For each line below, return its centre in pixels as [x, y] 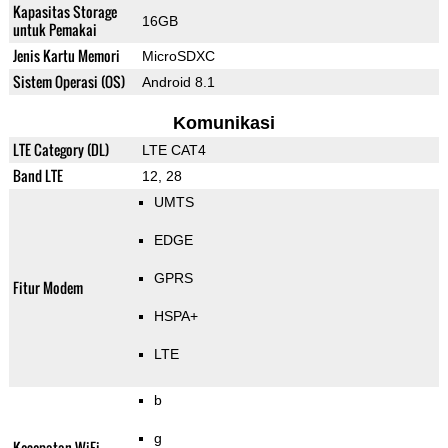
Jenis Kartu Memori [66, 56]
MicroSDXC [178, 56]
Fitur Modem [47, 288]
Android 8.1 [178, 82]
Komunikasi [223, 123]
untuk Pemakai [54, 30]
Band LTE [37, 176]
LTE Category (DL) [60, 150]
